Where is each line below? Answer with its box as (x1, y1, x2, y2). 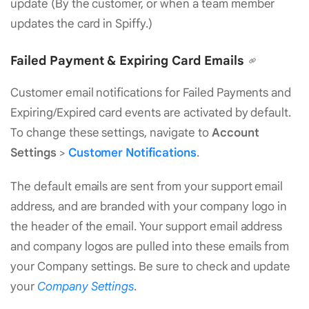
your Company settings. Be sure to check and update (10, 259, 291, 274)
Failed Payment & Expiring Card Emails (10, 53, 243, 69)
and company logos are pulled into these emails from (10, 239, 290, 254)
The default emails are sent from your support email (10, 179, 283, 194)
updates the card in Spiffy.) (10, 17, 153, 32)
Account (211, 125, 259, 140)
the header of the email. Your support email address (10, 219, 283, 234)
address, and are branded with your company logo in (10, 199, 288, 214)
